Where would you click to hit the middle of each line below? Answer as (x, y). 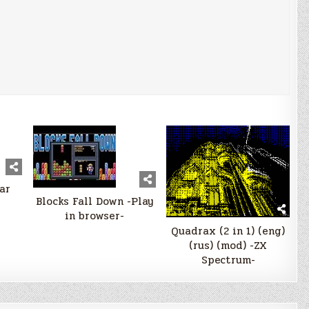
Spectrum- (228, 260)
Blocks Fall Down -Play (94, 201)
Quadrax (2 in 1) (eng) (228, 231)
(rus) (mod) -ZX (228, 246)
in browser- (94, 216)
